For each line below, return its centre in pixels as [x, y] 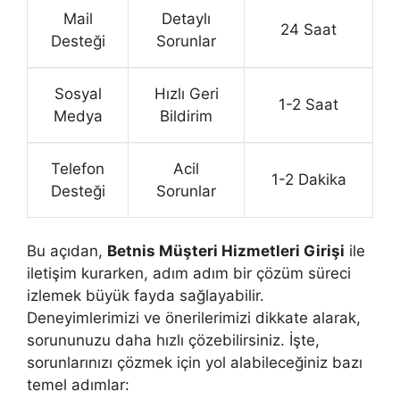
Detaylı [186, 18]
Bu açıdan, [67, 251]
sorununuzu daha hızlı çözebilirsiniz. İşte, [173, 340]
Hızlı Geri [186, 93]
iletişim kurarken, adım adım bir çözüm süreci [189, 273]
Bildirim [186, 116]
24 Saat [308, 29]
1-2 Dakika [308, 179]
